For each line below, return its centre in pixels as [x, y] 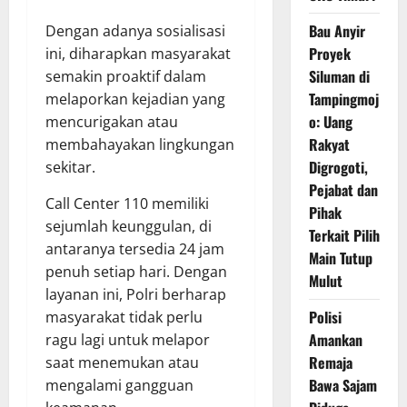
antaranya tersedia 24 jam [135, 248]
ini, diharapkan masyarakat [138, 53]
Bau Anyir [337, 31]
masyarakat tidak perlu [124, 317]
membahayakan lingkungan [140, 144]
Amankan [335, 340]
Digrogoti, [338, 168]
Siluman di [339, 77]
